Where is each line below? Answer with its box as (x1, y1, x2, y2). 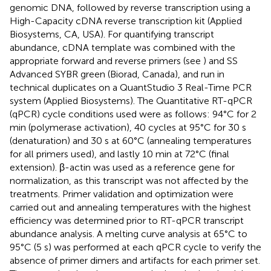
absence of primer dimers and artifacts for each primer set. (10, 255, 260, 267)
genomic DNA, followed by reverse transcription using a (10, 2, 250, 14)
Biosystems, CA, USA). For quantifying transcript (10, 28, 214, 41)
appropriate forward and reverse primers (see (10, 55, 203, 67)
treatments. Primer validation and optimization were (10, 188, 233, 200)
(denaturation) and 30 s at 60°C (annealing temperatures (10, 135, 252, 147)
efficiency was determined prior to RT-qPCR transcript (10, 215, 244, 227)
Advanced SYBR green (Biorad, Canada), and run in (10, 68, 224, 80)
